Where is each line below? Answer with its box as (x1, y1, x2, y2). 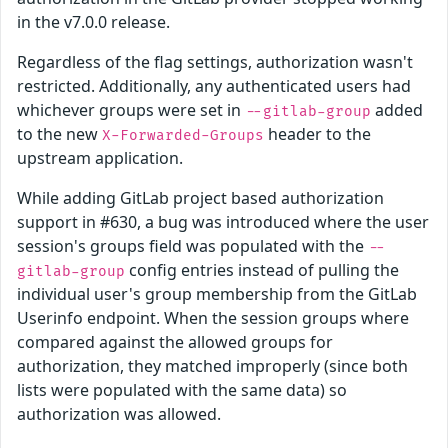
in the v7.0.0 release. (17, 11, 170, 34)
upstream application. (17, 147, 183, 170)
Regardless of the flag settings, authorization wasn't (17, 51, 413, 74)
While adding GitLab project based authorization (17, 187, 384, 210)
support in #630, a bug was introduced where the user (17, 211, 429, 234)
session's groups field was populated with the (17, 235, 368, 258)
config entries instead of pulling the (125, 259, 399, 282)
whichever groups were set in (17, 99, 245, 122)
